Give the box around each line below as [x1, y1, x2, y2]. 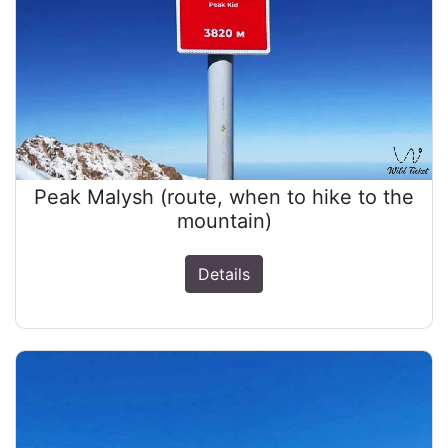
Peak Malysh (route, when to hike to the [34, 185, 414, 210]
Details [198, 264, 250, 285]
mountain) [176, 209, 272, 234]
